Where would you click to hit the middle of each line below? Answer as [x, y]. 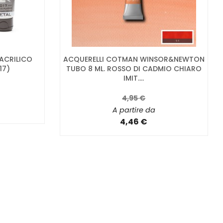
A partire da [134, 110]
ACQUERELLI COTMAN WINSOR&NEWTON [134, 59]
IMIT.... [134, 78]
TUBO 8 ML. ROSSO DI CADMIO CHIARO [134, 69]
